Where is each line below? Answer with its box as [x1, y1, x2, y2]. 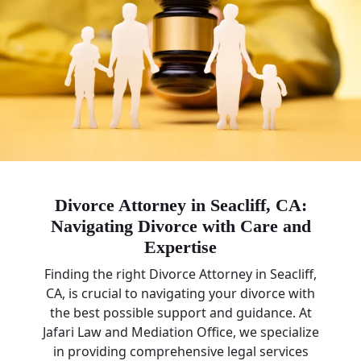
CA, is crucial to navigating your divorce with [46, 284, 315, 302]
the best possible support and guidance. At [49, 304, 312, 322]
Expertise [144, 237, 217, 257]
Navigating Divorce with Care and [50, 216, 311, 236]
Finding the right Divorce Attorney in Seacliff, [44, 265, 317, 283]
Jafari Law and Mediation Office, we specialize [42, 323, 319, 341]
